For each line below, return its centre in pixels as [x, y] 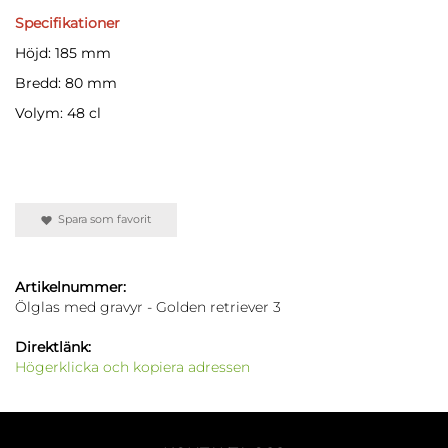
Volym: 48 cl [58, 113]
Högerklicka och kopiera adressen [132, 367]
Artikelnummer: [70, 287]
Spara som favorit [101, 219]
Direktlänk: [53, 347]
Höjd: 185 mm [63, 53]
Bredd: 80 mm [66, 83]
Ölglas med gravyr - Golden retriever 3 [148, 307]
